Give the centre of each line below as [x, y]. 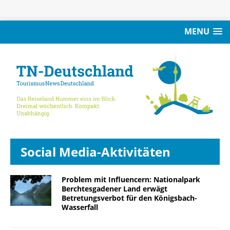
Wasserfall [80, 207]
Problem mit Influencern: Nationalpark [131, 179]
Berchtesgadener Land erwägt [114, 188]
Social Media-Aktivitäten [95, 151]
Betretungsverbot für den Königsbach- [129, 198]
